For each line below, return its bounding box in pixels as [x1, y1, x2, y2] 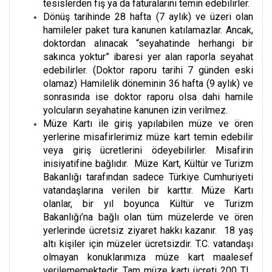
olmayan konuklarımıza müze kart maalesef [43, 251, 253, 263]
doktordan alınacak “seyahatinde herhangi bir [43, 37, 253, 49]
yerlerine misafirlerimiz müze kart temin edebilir [43, 131, 253, 143]
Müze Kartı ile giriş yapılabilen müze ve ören [43, 117, 253, 129]
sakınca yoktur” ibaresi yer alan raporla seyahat [43, 50, 253, 63]
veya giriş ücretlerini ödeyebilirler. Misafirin [43, 144, 253, 156]
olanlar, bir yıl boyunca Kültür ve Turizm [43, 197, 253, 209]
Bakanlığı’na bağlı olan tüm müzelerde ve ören [43, 211, 253, 223]
